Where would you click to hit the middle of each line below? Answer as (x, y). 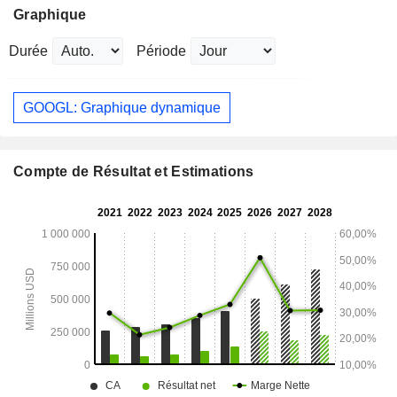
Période (161, 51)
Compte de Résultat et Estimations (134, 172)
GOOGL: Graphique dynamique (122, 107)
